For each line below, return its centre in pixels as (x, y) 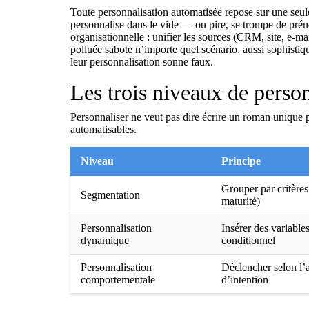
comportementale (118, 280)
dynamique (105, 240)
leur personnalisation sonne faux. (142, 62)
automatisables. (103, 129)
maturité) (241, 201)
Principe (241, 161)
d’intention (245, 280)
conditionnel (248, 240)
